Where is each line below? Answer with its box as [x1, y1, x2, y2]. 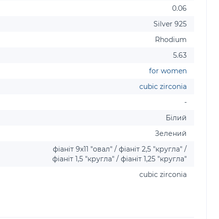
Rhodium [155, 35, 187, 44]
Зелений [155, 129, 187, 138]
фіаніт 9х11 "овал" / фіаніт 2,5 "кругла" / [53, 145, 187, 153]
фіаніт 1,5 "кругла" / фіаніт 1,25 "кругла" [52, 154, 187, 163]
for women [149, 66, 187, 75]
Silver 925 [153, 20, 187, 28]
